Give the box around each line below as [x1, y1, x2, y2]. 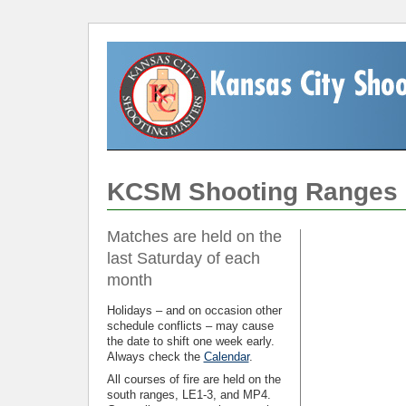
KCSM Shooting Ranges [106, 178, 398, 206]
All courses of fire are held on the [106, 373, 281, 386]
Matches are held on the [106, 227, 282, 246]
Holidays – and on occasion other [106, 304, 282, 317]
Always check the [106, 351, 204, 363]
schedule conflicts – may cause [106, 320, 274, 333]
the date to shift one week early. [106, 335, 275, 348]
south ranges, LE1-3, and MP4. [106, 389, 271, 401]
